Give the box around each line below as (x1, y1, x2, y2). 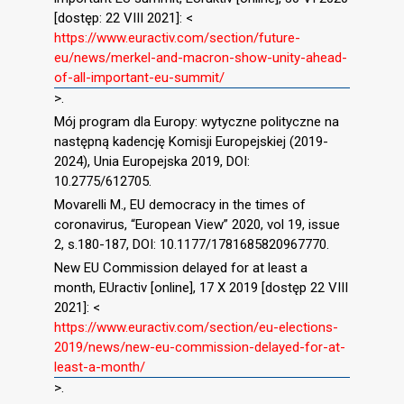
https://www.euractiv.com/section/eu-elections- (54, 318, 338, 335)
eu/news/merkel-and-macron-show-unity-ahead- (54, 50, 347, 67)
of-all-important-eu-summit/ (54, 69, 225, 87)
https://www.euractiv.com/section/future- (54, 30, 300, 47)
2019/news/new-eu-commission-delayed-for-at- (54, 338, 345, 355)
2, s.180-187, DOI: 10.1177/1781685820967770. (54, 235, 329, 252)
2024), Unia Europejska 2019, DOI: (54, 153, 250, 170)
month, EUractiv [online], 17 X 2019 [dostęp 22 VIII (54, 279, 348, 296)
